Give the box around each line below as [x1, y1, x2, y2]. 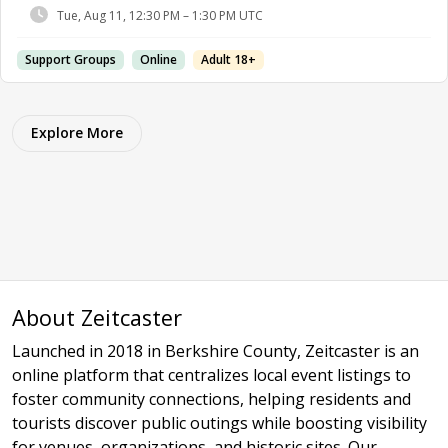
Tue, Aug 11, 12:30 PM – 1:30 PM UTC [57, 6, 263, 24]
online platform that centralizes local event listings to [12, 364, 411, 386]
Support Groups [25, 51, 116, 68]
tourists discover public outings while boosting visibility [12, 412, 427, 434]
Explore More [31, 123, 123, 142]
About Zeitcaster [12, 303, 182, 332]
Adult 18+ [201, 51, 256, 68]
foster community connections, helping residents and [12, 388, 411, 410]
